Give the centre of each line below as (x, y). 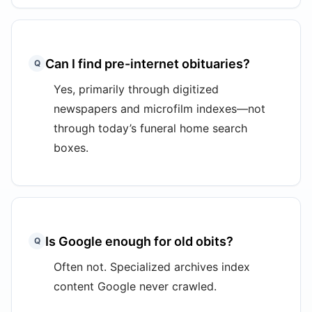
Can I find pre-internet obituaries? (148, 64)
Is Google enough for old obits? (139, 241)
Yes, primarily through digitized (136, 89)
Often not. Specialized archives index (152, 267)
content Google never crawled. (135, 286)
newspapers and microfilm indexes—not (159, 109)
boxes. (71, 148)
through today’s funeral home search (150, 128)
